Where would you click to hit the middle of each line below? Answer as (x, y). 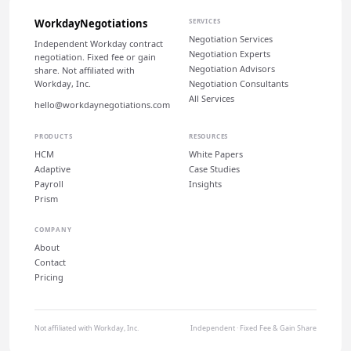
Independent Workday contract (99, 43)
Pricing (49, 277)
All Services (212, 98)
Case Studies (214, 169)
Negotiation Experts (230, 54)
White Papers (216, 154)
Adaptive (52, 169)
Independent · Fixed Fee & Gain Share (253, 328)
